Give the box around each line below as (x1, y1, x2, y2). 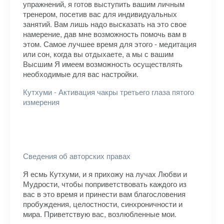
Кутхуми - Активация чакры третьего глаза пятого (23, 86, 194, 97)
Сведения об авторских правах (23, 150, 130, 161)
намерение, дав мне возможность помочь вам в (23, 28, 186, 39)
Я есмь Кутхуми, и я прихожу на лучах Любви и (23, 168, 187, 179)
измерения (23, 96, 59, 107)
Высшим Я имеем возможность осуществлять (23, 58, 182, 69)
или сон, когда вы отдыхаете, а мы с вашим (23, 48, 173, 59)
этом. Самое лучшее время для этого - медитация (23, 38, 196, 49)
